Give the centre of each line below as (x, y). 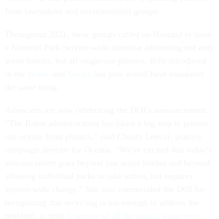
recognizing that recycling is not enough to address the (102, 203)
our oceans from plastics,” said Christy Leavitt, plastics (103, 137)
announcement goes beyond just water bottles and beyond (107, 163)
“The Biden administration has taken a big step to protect (106, 123)
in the (16, 74)
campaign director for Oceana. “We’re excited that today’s (109, 150)
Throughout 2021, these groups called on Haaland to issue (108, 34)
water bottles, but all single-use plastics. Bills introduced (106, 61)
